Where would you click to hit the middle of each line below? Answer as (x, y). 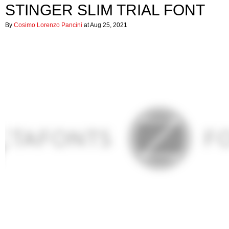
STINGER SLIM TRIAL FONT (105, 10)
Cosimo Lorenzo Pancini (48, 25)
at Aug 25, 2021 (105, 25)
